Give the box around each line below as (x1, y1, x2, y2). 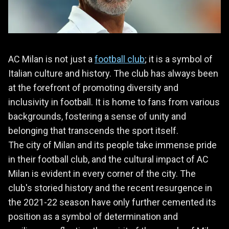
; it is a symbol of (145, 53, 213, 64)
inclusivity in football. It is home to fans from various (8, 96, 220, 107)
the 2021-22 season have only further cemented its (8, 196, 216, 208)
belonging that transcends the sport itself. (8, 125, 178, 136)
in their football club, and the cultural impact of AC (8, 153, 209, 165)
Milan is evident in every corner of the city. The (8, 168, 196, 179)
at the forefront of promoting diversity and (8, 82, 178, 93)
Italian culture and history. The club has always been (8, 67, 218, 79)
